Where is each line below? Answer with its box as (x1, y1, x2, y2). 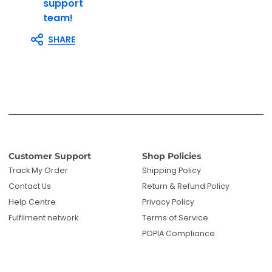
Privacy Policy (141, 196, 194, 207)
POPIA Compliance (141, 228, 215, 239)
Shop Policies (141, 150, 201, 161)
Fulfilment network (8, 212, 78, 223)
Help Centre (8, 196, 56, 207)
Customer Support (8, 150, 91, 161)
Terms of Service (141, 212, 208, 223)
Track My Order (8, 165, 68, 175)
